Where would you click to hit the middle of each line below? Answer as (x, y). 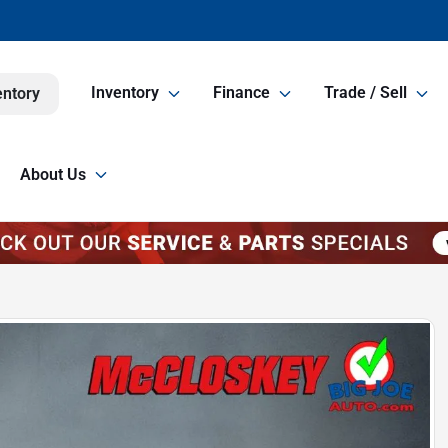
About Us (53, 174)
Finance (241, 93)
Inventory (125, 93)
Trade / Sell (365, 93)
